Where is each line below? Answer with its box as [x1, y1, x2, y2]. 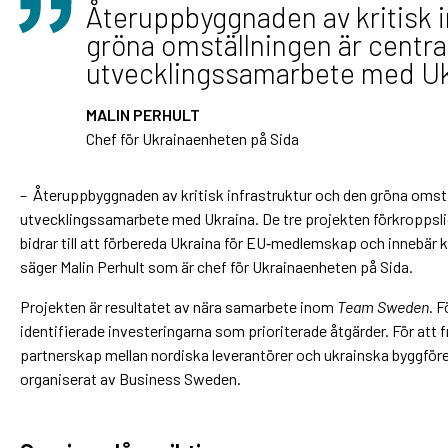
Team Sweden [337, 296, 429, 316]
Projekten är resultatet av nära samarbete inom [20, 296, 337, 316]
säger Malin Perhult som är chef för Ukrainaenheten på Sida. [20, 256, 413, 276]
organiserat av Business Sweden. [20, 368, 241, 388]
